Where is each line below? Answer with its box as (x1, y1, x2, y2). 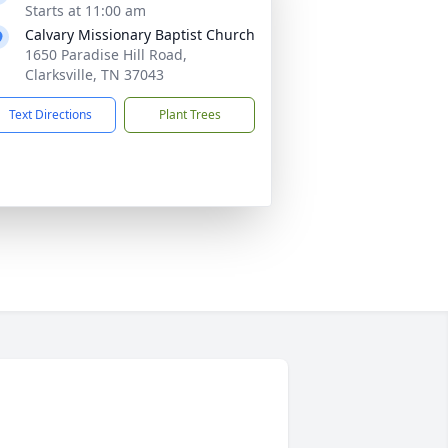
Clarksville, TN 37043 (25, 65, 164, 84)
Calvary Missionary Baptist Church (25, 25, 255, 44)
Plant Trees (158, 106, 221, 123)
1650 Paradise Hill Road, (25, 45, 187, 64)
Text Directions (9, 106, 92, 123)
